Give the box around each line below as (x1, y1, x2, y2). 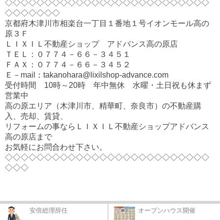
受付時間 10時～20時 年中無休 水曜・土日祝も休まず (5, 81, 211, 89)
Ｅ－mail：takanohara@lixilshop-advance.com (5, 71, 168, 79)
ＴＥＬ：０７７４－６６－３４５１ (5, 50, 131, 58)
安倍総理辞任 (29, 207, 68, 214)
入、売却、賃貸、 (5, 112, 68, 120)
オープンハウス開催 (138, 207, 195, 214)
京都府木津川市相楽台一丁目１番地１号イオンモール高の (5, 19, 209, 27)
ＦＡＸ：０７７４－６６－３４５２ (5, 60, 131, 69)
